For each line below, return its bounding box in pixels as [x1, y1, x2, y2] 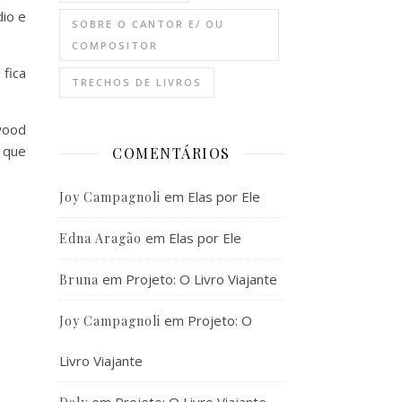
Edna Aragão [59, 230, 142, 247]
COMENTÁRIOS [112, 144, 231, 162]
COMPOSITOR [72, 39, 158, 52]
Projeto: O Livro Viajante [126, 270, 277, 288]
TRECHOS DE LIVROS [72, 75, 202, 89]
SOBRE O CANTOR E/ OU [72, 17, 224, 31]
